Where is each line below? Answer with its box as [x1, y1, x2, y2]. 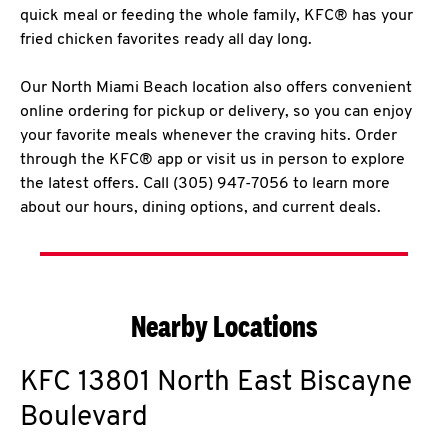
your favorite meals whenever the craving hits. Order [20, 128, 397, 144]
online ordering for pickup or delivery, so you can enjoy [20, 104, 412, 120]
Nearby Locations [130, 308, 318, 344]
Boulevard [20, 404, 148, 432]
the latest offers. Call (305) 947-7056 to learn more [20, 176, 390, 192]
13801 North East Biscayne [78, 369, 412, 397]
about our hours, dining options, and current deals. [20, 200, 381, 216]
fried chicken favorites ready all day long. [20, 32, 312, 48]
